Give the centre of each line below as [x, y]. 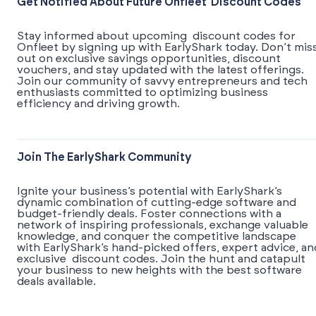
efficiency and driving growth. [98, 104]
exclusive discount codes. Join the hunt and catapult [161, 259]
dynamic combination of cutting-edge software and [157, 203]
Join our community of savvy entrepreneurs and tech [162, 81]
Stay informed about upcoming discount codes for [156, 36]
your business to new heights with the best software [159, 271]
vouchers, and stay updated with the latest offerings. [160, 70]
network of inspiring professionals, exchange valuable [163, 225]
